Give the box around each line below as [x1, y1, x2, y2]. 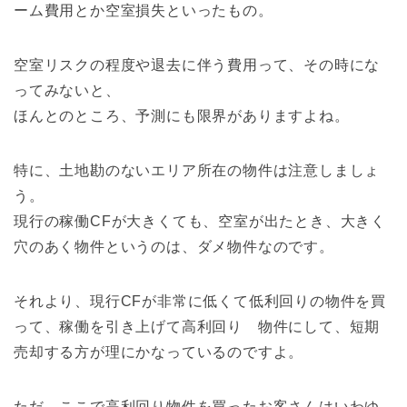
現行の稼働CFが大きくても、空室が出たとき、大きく [14, 213, 386, 230]
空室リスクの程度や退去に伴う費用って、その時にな [14, 57, 381, 74]
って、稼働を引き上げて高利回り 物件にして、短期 [14, 319, 381, 335]
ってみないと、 [14, 83, 121, 99]
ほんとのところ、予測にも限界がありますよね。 [14, 108, 350, 124]
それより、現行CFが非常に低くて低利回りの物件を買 [14, 293, 386, 310]
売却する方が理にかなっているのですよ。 [14, 344, 304, 361]
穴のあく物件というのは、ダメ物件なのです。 [14, 239, 334, 255]
